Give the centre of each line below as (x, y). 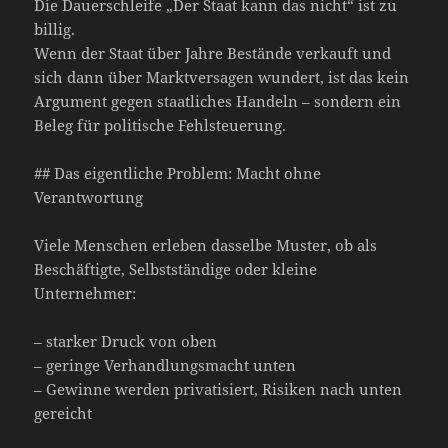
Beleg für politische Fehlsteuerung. (160, 124)
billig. (55, 28)
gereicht (63, 412)
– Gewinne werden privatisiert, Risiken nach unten (218, 388)
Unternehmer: (85, 292)
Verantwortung (89, 196)
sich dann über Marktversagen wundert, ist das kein (222, 76)
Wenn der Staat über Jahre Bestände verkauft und (213, 52)
